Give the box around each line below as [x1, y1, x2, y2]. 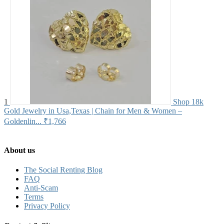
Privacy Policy [24, 201, 70, 210]
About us [4, 146, 35, 155]
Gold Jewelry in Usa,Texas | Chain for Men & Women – [4, 106, 182, 115]
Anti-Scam [24, 183, 58, 192]
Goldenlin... [4, 116, 41, 125]
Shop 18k [173, 97, 203, 106]
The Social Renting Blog [24, 165, 102, 174]
